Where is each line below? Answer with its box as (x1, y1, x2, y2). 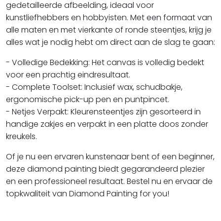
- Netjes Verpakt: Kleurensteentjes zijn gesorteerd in (6, 106, 201, 117)
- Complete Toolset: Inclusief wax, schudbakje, (6, 81, 183, 93)
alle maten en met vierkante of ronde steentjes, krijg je (6, 24, 212, 36)
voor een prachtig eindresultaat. (6, 69, 130, 80)
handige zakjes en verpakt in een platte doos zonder (6, 118, 208, 130)
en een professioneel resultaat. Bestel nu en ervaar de (6, 175, 213, 187)
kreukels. (6, 130, 37, 142)
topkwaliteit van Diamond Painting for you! (6, 187, 169, 199)
